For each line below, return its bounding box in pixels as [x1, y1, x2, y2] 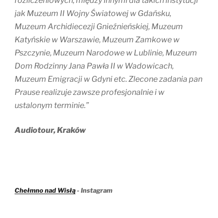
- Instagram [75, 186, 112, 195]
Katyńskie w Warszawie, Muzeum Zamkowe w [15, 35, 180, 45]
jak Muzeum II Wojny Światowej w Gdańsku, [15, 9, 171, 18]
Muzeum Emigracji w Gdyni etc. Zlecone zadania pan [15, 74, 202, 84]
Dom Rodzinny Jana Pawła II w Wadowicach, [15, 61, 174, 71]
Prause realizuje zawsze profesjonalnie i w [15, 88, 164, 97]
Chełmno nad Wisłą [15, 186, 75, 195]
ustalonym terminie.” [15, 101, 89, 110]
